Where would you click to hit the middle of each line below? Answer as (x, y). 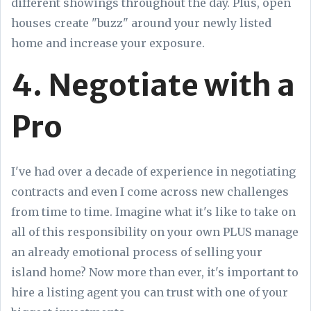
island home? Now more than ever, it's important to (155, 272)
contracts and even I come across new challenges (150, 191)
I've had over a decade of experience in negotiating (153, 171)
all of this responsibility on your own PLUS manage (155, 232)
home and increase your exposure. (109, 43)
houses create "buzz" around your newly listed (141, 23)
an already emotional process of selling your (137, 252)
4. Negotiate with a (153, 85)
